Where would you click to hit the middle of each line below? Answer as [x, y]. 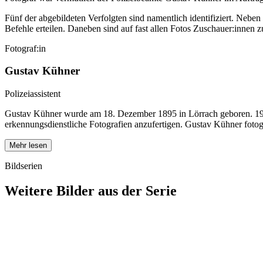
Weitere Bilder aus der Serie [91, 191]
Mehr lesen [28, 146]
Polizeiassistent [33, 94]
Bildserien [23, 166]
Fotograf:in [25, 48]
